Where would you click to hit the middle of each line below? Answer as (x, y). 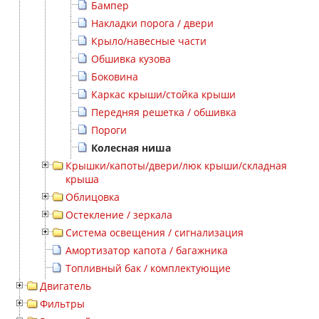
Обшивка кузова (131, 59)
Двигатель (66, 286)
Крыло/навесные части (149, 41)
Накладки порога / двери (152, 23)
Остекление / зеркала (119, 215)
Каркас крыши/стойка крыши (163, 95)
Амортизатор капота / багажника (147, 251)
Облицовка (93, 197)
